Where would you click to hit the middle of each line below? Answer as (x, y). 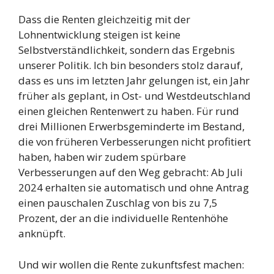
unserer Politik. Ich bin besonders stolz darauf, (131, 65)
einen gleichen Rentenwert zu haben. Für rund (129, 111)
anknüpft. (43, 234)
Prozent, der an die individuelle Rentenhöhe (123, 218)
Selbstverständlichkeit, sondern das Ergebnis (127, 50)
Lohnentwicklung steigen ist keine (99, 35)
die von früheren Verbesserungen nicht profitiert (135, 142)
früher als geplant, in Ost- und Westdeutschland (135, 96)
